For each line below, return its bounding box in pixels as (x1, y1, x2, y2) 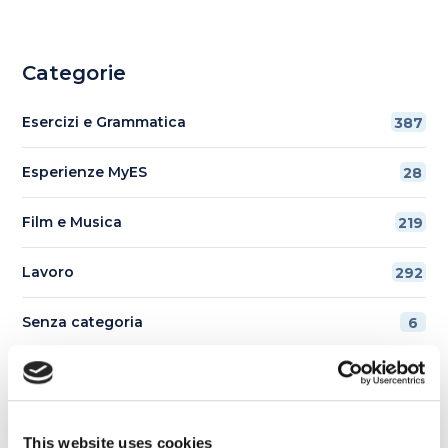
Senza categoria (22, 313, 144, 332)
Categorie (22, 61, 127, 86)
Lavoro (22, 263, 75, 282)
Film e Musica (22, 213, 123, 232)
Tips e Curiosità (22, 363, 138, 382)
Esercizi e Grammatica (22, 113, 187, 132)
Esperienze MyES (22, 163, 148, 182)
